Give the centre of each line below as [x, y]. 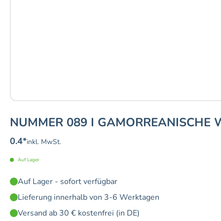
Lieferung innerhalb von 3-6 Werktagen [89, 198]
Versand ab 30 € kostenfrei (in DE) [79, 213]
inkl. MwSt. [44, 142]
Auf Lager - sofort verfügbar [68, 182]
